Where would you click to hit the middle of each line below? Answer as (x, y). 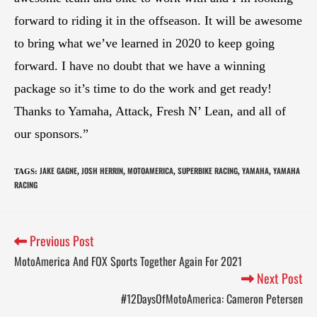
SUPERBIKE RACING (208, 170)
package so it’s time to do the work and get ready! (143, 88)
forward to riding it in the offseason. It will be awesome (158, 20)
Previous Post (60, 240)
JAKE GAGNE (58, 170)
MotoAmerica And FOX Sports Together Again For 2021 (128, 261)
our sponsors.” (51, 133)
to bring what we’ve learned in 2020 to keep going (144, 43)
